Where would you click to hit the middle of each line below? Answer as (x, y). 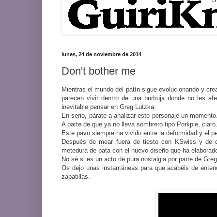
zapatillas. (77, 177)
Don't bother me (99, 71)
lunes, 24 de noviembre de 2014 (101, 54)
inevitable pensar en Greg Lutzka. (109, 107)
